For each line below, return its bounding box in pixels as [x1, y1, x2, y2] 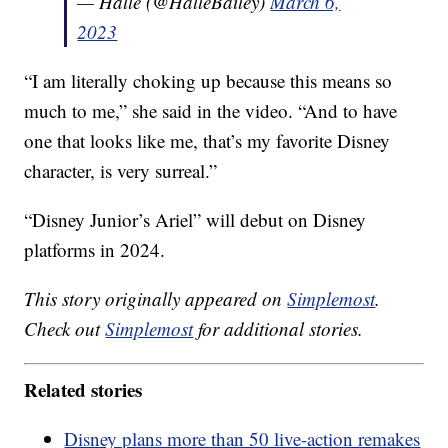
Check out [24, 316, 106, 342]
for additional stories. [193, 316, 364, 342]
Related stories [24, 375, 143, 403]
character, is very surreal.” [24, 158, 218, 184]
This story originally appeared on [24, 286, 288, 312]
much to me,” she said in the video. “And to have [24, 98, 398, 124]
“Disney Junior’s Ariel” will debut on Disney [24, 207, 367, 233]
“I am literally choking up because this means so [24, 68, 393, 94]
